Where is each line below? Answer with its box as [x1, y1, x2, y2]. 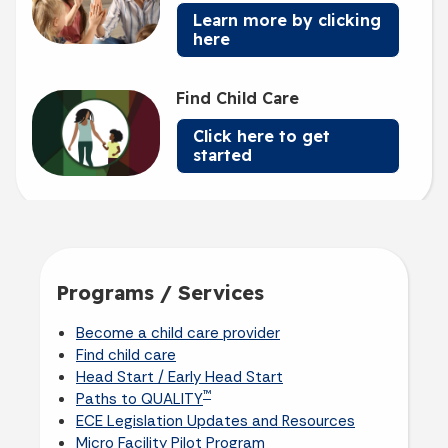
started [193, 145, 252, 166]
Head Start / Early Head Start [76, 366, 283, 387]
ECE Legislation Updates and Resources [76, 410, 355, 431]
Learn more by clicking [193, 10, 381, 31]
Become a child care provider [76, 322, 280, 343]
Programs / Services [56, 279, 264, 305]
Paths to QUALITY [76, 388, 203, 409]
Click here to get [193, 126, 330, 147]
